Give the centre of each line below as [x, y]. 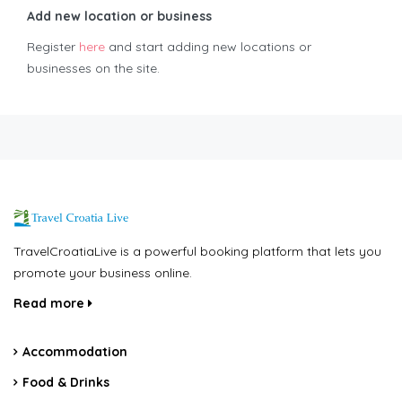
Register [53, 47]
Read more [51, 304]
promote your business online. [103, 273]
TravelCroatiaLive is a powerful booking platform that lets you [197, 252]
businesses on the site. [93, 69]
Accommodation [75, 352]
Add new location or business [119, 17]
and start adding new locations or [208, 47]
